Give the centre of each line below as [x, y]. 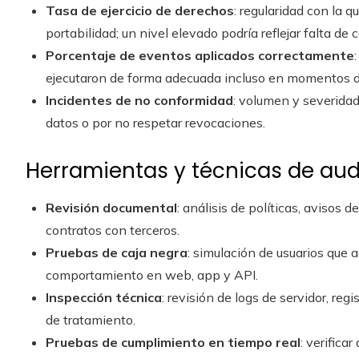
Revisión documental [111, 208]
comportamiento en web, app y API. [152, 275]
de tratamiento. [91, 320]
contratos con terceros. [113, 230]
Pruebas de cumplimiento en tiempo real [173, 342]
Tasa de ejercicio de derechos [140, 10]
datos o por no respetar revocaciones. [155, 123]
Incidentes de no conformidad [139, 100]
